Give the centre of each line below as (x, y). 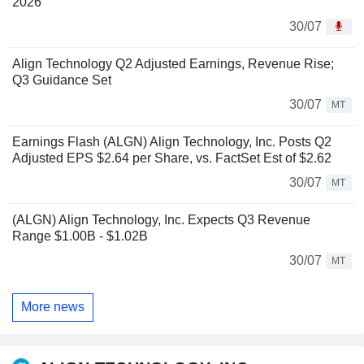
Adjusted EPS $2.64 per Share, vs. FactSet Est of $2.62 (172, 158)
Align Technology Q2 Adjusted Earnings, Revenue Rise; (173, 63)
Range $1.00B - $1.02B (80, 236)
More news (53, 307)
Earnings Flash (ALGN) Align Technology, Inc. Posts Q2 (172, 141)
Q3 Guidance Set (62, 80)
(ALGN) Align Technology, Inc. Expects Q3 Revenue (161, 219)
